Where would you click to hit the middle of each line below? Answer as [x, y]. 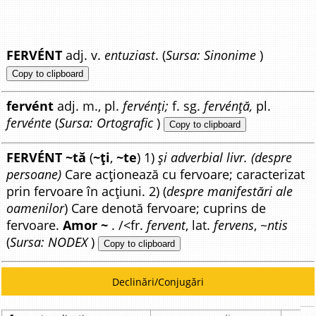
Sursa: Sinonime [211, 55]
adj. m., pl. [89, 106]
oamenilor [36, 208]
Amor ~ [86, 225]
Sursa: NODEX [49, 242]
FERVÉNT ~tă [47, 157]
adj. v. [84, 55]
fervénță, [229, 106]
